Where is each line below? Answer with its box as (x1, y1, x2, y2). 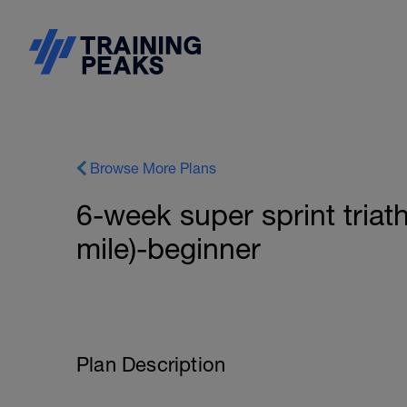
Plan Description (76, 352, 226, 376)
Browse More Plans (90, 160, 216, 176)
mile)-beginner (76, 232, 261, 265)
